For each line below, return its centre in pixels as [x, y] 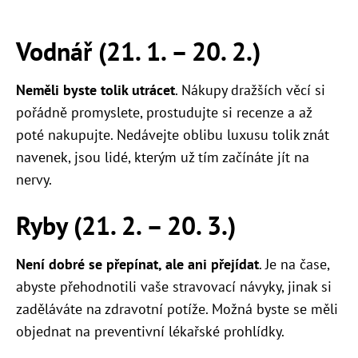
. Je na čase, [294, 265]
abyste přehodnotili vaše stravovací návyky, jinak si [174, 287]
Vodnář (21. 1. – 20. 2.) [138, 52]
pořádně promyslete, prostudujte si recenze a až [164, 113]
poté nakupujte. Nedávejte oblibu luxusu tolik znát [173, 135]
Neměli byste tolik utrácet [95, 90]
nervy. [34, 180]
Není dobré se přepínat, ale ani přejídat [137, 265]
